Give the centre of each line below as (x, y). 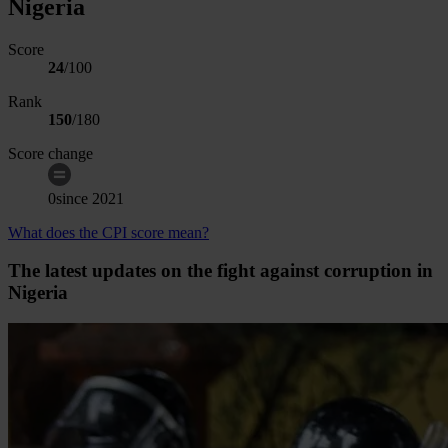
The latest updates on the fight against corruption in (220, 271)
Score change (50, 153)
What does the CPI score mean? (108, 232)
